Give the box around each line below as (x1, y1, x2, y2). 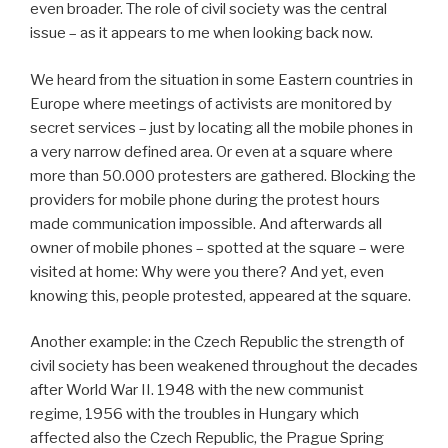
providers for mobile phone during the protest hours (30, 190, 380, 209)
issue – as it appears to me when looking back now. (30, 24, 373, 43)
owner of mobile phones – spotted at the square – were (30, 238, 405, 257)
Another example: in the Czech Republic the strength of (30, 333, 404, 352)
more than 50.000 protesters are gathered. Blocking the (30, 166, 416, 185)
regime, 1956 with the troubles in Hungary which (30, 405, 359, 424)
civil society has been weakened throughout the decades (30, 357, 418, 376)
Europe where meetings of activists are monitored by (30, 94, 392, 113)
